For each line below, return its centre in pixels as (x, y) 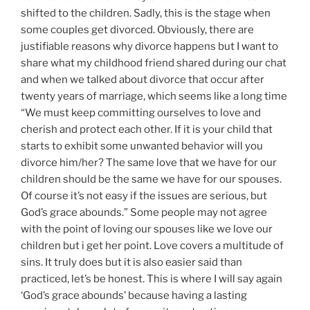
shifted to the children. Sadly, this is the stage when (146, 13)
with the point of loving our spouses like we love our (147, 229)
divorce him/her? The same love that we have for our (149, 163)
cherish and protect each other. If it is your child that (147, 130)
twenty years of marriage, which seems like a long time (154, 97)
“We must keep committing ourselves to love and (141, 113)
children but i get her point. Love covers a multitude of (152, 246)
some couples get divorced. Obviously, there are (137, 30)
